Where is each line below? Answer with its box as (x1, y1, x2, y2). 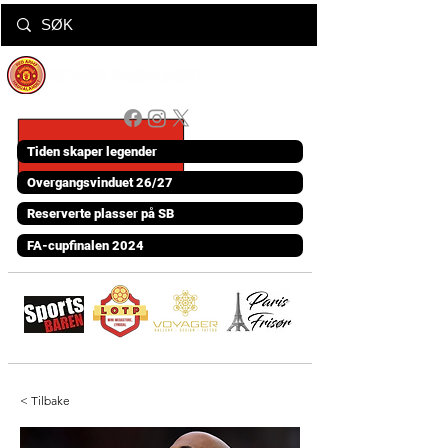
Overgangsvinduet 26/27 (27, 175, 173, 190)
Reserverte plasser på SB (27, 206, 174, 221)
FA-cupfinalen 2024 (27, 238, 144, 253)
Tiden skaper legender (27, 144, 157, 159)
